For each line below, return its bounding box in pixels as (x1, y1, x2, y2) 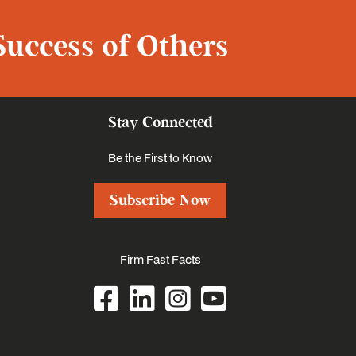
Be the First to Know (108, 149, 213, 165)
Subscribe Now (110, 191, 211, 210)
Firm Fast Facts (119, 251, 201, 267)
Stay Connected (107, 113, 213, 132)
